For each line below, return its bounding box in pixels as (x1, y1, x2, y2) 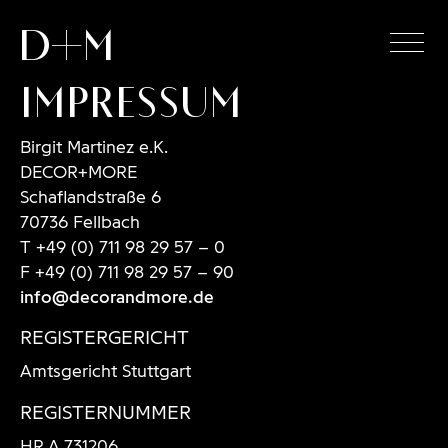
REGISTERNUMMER (20, 400, 191, 425)
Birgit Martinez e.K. (20, 135, 168, 157)
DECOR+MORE (20, 160, 137, 182)
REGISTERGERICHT (20, 325, 189, 350)
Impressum (20, 75, 242, 125)
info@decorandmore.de (20, 285, 214, 307)
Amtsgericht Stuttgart (20, 360, 191, 382)
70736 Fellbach (20, 210, 140, 232)
